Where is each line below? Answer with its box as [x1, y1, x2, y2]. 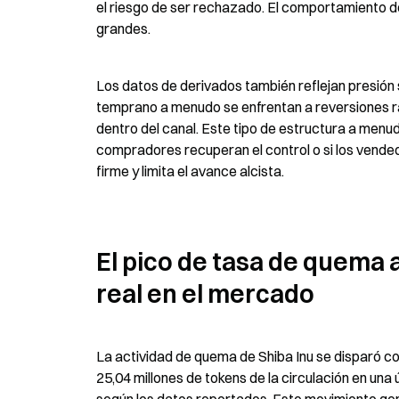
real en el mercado [96, 279, 314, 309]
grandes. [96, 20, 151, 37]
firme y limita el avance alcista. [96, 162, 284, 180]
